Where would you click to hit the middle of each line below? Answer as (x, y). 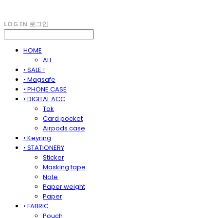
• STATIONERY (44, 148)
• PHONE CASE (45, 90)
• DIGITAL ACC (44, 99)
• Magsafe (39, 80)
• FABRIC (36, 206)
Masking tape (64, 167)
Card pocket (63, 119)
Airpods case (64, 128)
